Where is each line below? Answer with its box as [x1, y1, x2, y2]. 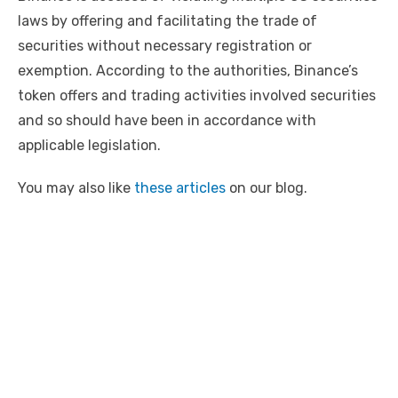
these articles [134, 179, 226, 197]
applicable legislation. [18, 137, 161, 155]
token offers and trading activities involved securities [18, 87, 376, 105]
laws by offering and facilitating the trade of [18, 12, 317, 30]
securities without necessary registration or [18, 37, 312, 55]
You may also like [18, 179, 134, 197]
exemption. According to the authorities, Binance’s [18, 62, 358, 80]
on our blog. [226, 179, 307, 197]
